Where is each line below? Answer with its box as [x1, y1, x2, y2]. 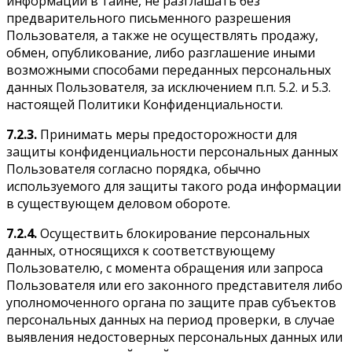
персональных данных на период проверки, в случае [6, 310, 335, 328]
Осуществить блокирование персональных [37, 224, 310, 242]
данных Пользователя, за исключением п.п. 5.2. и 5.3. [6, 78, 331, 96]
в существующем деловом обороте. [6, 194, 230, 212]
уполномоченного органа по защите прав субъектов [6, 293, 336, 311]
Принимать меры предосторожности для [37, 125, 297, 143]
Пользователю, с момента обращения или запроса [6, 258, 323, 277]
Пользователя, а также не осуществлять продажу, [6, 26, 318, 44]
